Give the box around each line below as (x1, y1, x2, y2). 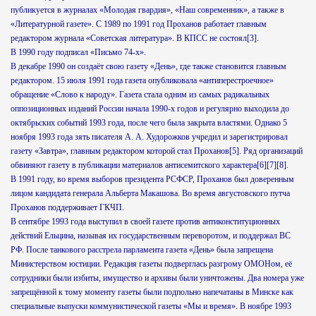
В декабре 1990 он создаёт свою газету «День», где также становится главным (11, 61, 286, 71)
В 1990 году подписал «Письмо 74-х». (11, 47, 146, 57)
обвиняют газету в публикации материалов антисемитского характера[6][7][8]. (11, 160, 288, 170)
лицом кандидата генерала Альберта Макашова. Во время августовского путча (11, 188, 290, 198)
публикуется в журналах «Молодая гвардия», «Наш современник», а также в (11, 5, 284, 15)
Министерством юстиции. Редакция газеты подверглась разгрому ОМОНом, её (11, 259, 292, 269)
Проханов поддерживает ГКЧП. (11, 202, 124, 212)
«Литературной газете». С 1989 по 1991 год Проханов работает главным (11, 19, 267, 29)
